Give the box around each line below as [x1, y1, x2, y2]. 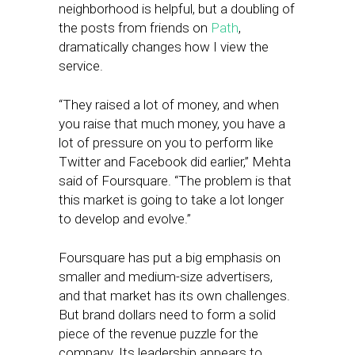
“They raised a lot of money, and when [59, 97, 279, 113]
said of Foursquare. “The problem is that [59, 173, 292, 189]
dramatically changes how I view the [59, 39, 269, 55]
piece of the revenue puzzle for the [59, 326, 258, 342]
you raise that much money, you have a [59, 116, 285, 132]
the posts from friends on [59, 20, 211, 36]
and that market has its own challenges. [59, 288, 290, 304]
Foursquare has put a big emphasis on [59, 250, 281, 266]
